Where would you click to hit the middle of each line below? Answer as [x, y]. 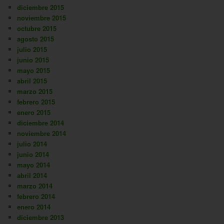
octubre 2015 [37, 28]
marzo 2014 [35, 185]
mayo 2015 [34, 70]
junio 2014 [33, 154]
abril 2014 [32, 175]
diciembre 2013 [41, 217]
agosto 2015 [36, 38]
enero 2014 [34, 206]
